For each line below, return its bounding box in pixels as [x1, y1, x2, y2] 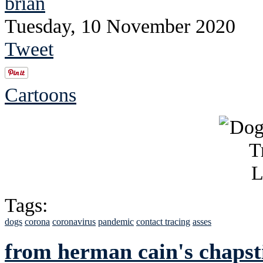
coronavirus [52, 216, 96, 227]
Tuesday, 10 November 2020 [5, 14, 235, 37]
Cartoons [5, 83, 76, 106]
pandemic [98, 216, 134, 227]
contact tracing [136, 216, 190, 227]
